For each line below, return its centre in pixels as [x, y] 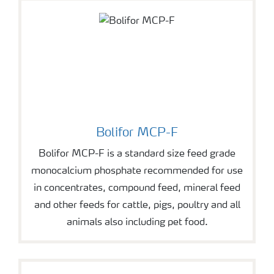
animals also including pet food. [137, 222]
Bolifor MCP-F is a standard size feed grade [137, 154]
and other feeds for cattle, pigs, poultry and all [137, 205]
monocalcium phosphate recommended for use [137, 171]
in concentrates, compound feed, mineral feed [137, 188]
